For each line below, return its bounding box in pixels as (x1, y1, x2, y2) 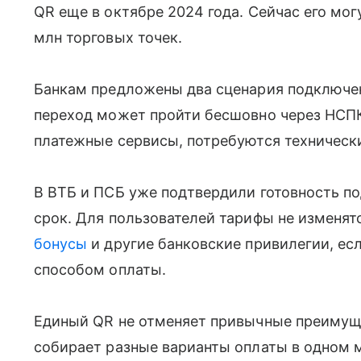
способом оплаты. (34, 260, 170, 278)
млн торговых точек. (34, 28, 183, 46)
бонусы (34, 234, 88, 252)
